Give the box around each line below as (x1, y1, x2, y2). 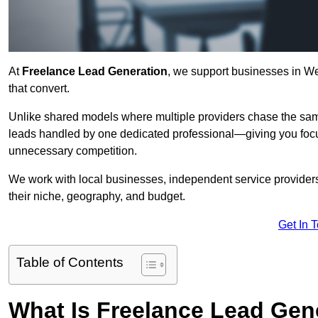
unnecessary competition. (9, 145, 137, 158)
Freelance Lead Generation (22, 65, 168, 78)
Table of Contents (16, 255, 124, 270)
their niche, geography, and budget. (9, 190, 185, 203)
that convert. (9, 82, 70, 95)
